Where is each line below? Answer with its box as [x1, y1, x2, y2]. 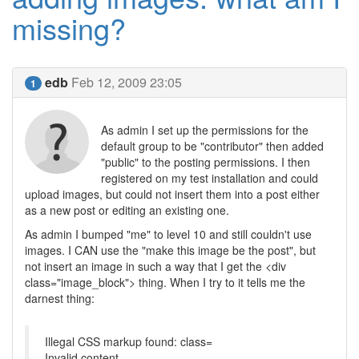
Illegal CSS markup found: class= [45, 333, 212, 349]
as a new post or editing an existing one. [25, 202, 229, 218]
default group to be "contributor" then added [101, 138, 324, 154]
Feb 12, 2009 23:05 [71, 73, 182, 91]
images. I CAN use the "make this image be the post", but [25, 242, 316, 258]
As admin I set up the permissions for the [101, 122, 309, 138]
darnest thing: [25, 290, 95, 306]
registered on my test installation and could [101, 170, 318, 186]
